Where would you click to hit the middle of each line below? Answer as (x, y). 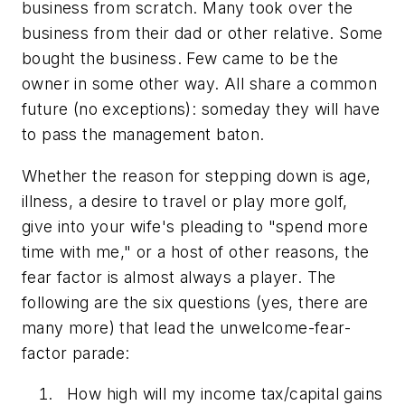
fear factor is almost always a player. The (179, 277)
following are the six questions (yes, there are (195, 302)
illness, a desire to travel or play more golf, (185, 201)
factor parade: (76, 353)
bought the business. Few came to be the (180, 59)
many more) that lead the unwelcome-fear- (186, 327)
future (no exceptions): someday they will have (201, 109)
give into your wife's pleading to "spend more (195, 226)
